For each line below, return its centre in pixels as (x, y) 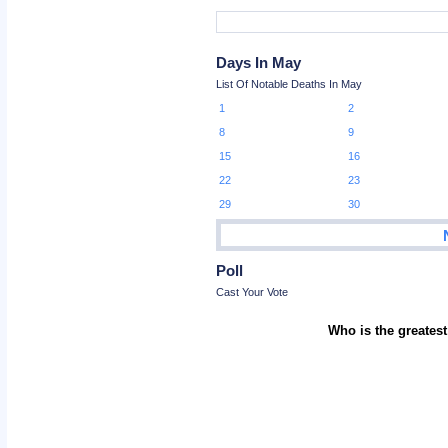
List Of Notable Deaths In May (289, 84)
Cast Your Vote (252, 291)
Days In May (259, 62)
